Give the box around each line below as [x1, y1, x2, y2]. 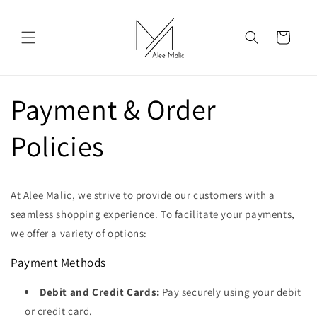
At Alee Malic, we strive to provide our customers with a [11, 188, 275, 202]
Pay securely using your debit [159, 285, 301, 299]
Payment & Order [11, 91, 217, 127]
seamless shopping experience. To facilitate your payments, [11, 207, 295, 221]
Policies [11, 127, 105, 164]
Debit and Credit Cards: [40, 285, 160, 299]
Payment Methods [11, 255, 106, 270]
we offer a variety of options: [11, 226, 148, 240]
